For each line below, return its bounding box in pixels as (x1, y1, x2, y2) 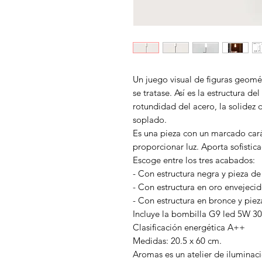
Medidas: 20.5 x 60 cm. (133, 235, 222, 247)
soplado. (133, 114, 167, 126)
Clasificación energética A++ (133, 222, 245, 233)
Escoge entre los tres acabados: (133, 154, 255, 166)
